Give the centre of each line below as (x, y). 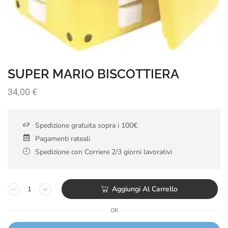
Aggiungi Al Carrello (145, 189)
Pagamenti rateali (63, 139)
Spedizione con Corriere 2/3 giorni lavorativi (104, 152)
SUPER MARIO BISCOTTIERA (93, 74)
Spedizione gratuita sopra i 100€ (86, 126)
